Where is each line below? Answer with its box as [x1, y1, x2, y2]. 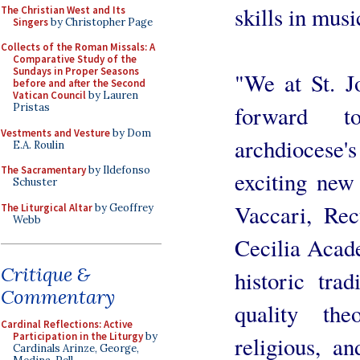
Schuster [13, 175, 57, 189]
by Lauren [86, 88, 138, 102]
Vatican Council [13, 88, 86, 102]
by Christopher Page [48, 14, 153, 29]
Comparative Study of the [13, 52, 137, 66]
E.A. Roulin [13, 137, 64, 152]
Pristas [13, 100, 50, 114]
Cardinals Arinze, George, [13, 342, 139, 355]
